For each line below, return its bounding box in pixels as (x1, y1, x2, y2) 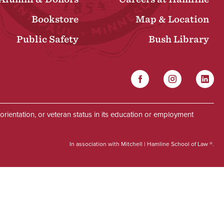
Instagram (163, 69, 201, 82)
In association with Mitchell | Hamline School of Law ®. (69, 139, 214, 149)
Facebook (130, 69, 169, 82)
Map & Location (135, 14, 209, 25)
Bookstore (31, 14, 79, 25)
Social (89, 86, 146, 109)
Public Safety (16, 34, 79, 45)
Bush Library (148, 34, 209, 45)
